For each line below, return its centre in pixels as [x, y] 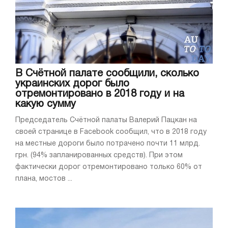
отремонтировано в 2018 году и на [100, 94]
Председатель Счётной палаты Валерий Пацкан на [106, 120]
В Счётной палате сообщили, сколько [107, 74]
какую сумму [46, 104]
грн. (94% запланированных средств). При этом [99, 155]
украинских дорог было [72, 84]
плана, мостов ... [44, 179]
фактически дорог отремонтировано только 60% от [109, 167]
